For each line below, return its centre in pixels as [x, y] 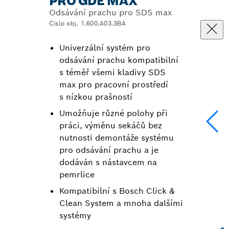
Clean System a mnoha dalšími [121, 203]
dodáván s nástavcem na [108, 163]
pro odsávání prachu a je [109, 150]
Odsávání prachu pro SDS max [110, 13]
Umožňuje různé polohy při [113, 113]
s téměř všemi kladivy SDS [112, 73]
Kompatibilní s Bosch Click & [117, 191]
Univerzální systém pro [105, 48]
